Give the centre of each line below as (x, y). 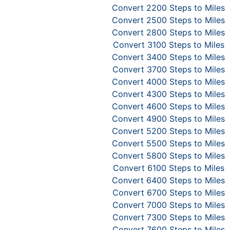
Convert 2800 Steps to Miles (168, 32)
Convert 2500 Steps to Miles (168, 20)
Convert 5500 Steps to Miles (168, 143)
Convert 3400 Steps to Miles (168, 57)
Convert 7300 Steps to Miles (168, 217)
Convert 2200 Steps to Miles (168, 8)
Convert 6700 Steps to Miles (168, 193)
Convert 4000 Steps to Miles (168, 82)
